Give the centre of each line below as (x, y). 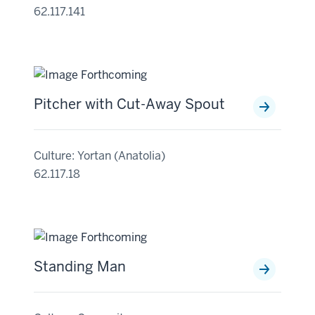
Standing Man (80, 266)
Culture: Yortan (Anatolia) (99, 156)
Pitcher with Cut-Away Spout (129, 104)
